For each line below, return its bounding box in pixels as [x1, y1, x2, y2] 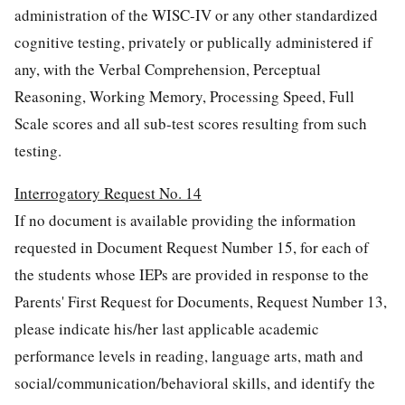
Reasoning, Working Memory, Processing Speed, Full [14, 85, 354, 107]
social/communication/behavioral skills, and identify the [14, 372, 375, 393]
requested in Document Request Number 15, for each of [14, 236, 369, 258]
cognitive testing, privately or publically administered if [14, 31, 372, 52]
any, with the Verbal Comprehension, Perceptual [14, 58, 321, 80]
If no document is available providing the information [14, 209, 356, 231]
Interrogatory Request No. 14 [14, 182, 202, 203]
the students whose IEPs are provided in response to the [14, 263, 369, 285]
